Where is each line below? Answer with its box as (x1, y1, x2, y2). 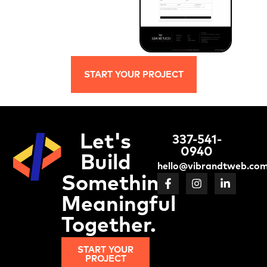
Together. (61, 216, 156, 237)
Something (61, 174, 172, 195)
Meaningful (61, 195, 176, 216)
